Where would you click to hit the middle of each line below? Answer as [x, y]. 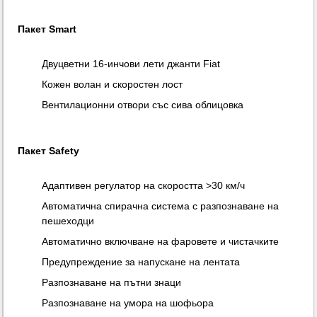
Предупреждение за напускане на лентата [141, 262]
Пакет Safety [49, 151]
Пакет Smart [47, 29]
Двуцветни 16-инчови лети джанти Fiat [131, 64]
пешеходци [68, 221]
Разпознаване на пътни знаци [112, 283]
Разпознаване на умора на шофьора [128, 303]
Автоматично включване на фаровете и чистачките [161, 242]
